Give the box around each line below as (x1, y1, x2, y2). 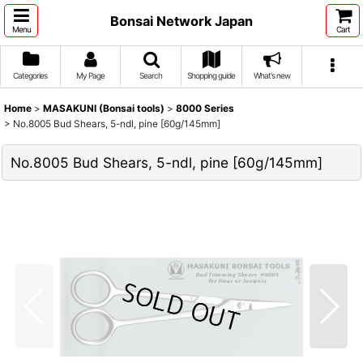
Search (139, 70, 163, 80)
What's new (253, 70, 290, 80)
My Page (75, 70, 105, 80)
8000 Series (176, 102, 234, 114)
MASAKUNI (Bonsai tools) (43, 102, 164, 114)
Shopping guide (187, 70, 236, 80)
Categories (13, 70, 48, 80)
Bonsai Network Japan (110, 12, 253, 29)
